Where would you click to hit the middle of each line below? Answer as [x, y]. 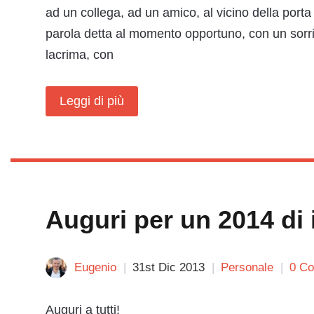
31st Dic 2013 [169, 267]
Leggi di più [92, 101]
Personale [247, 267]
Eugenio [95, 267]
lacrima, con [80, 55]
